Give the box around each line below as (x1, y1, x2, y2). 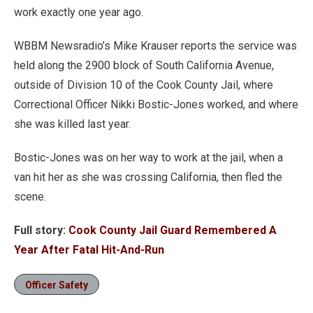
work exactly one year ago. (14, 6, 143, 19)
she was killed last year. (14, 117, 131, 131)
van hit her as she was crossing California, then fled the (14, 170, 282, 184)
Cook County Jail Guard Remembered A (68, 224, 277, 237)
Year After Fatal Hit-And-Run (14, 243, 164, 256)
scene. (14, 190, 46, 203)
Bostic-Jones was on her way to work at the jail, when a (14, 151, 283, 164)
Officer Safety (25, 279, 88, 291)
